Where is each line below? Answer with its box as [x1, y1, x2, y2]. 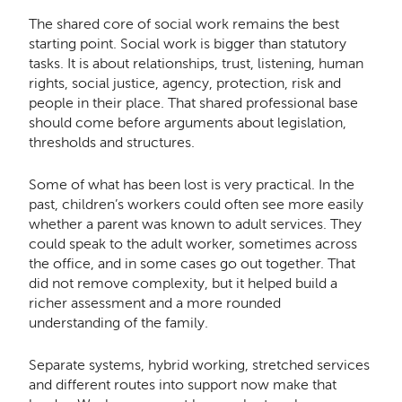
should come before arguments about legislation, [28, 113, 346, 131]
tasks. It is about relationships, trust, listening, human [28, 54, 363, 72]
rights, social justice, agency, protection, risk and [28, 74, 341, 92]
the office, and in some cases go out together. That [28, 254, 355, 272]
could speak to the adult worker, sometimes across [28, 234, 357, 252]
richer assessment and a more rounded [28, 293, 281, 311]
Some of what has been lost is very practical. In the [28, 175, 354, 193]
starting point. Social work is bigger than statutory [28, 34, 346, 52]
